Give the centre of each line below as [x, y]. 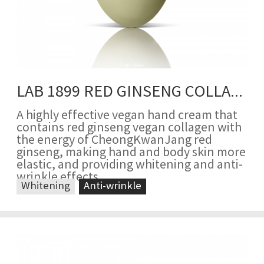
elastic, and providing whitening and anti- [130, 165]
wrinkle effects [57, 178]
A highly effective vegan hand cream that [127, 116]
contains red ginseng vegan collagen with [129, 128]
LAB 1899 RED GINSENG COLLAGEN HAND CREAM [237, 93]
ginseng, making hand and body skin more [131, 153]
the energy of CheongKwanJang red [114, 141]
